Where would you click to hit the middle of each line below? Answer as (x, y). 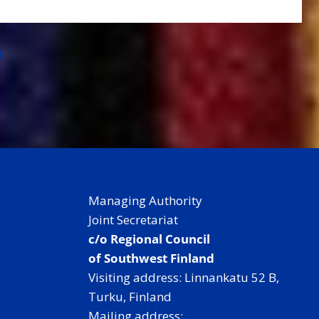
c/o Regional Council (149, 239)
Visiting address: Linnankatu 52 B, (184, 277)
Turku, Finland (130, 297)
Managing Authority (145, 200)
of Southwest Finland (151, 258)
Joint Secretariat (133, 220)
